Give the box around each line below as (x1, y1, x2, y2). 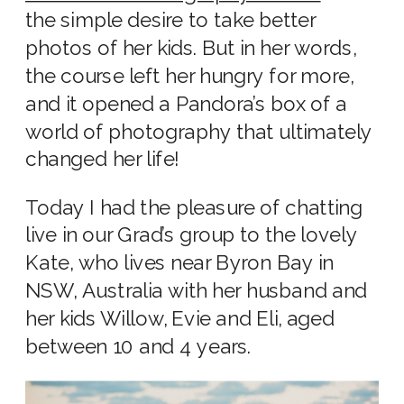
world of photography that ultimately (25, 119, 373, 144)
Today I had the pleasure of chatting (25, 195, 363, 220)
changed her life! (25, 147, 179, 172)
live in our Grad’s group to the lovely (25, 223, 358, 248)
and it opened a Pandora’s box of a (25, 92, 348, 116)
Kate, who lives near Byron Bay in (25, 251, 334, 276)
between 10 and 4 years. (25, 334, 252, 359)
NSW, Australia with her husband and (25, 279, 368, 303)
